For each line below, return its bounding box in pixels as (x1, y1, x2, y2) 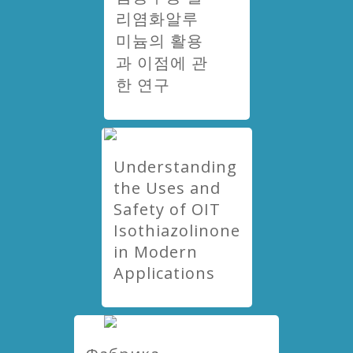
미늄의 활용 (115, 30, 203, 51)
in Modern (113, 241, 198, 262)
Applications (113, 262, 215, 284)
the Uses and (113, 177, 221, 199)
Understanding (113, 156, 237, 177)
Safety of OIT (113, 199, 221, 220)
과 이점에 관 (115, 52, 208, 73)
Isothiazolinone (113, 220, 240, 241)
